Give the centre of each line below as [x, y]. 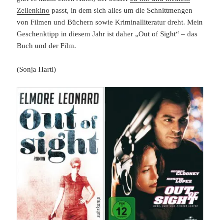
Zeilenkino [33, 11]
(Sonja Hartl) [37, 69]
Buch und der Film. [47, 46]
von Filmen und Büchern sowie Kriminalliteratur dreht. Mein [110, 22]
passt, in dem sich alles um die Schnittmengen [121, 11]
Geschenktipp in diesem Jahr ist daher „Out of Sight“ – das [107, 34]
